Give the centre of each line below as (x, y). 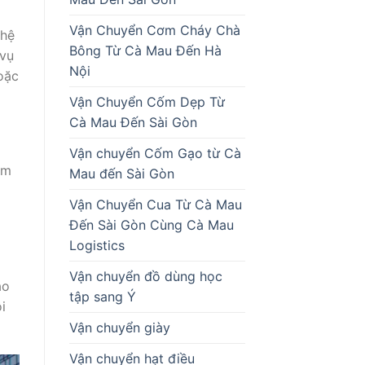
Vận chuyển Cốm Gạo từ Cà (155, 153)
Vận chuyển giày (119, 327)
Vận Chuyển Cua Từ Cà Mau (155, 204)
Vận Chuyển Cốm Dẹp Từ (147, 101)
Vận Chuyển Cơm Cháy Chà (154, 30)
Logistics (97, 245)
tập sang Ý (102, 296)
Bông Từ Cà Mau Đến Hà (145, 50)
